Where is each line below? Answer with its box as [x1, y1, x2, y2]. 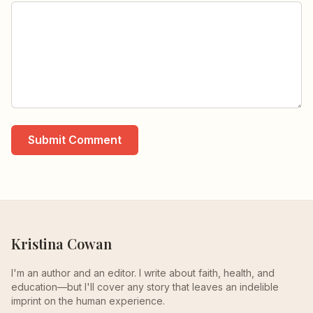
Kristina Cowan [11, 234, 112, 254]
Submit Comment [28, 133, 122, 147]
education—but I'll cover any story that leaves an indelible [11, 281, 279, 293]
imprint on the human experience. [11, 295, 165, 307]
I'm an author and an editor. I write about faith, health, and [11, 267, 275, 279]
